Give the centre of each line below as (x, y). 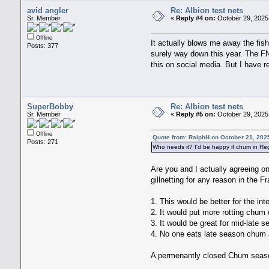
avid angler (47, 10)
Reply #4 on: (195, 18)
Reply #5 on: (195, 114)
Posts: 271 (42, 141)
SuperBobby (50, 106)
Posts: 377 (42, 45)
